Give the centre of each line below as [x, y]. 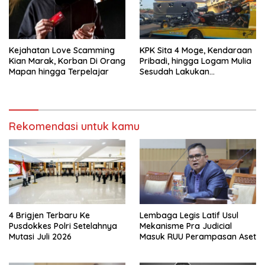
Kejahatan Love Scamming [62, 50]
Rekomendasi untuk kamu [74, 126]
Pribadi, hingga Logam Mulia [195, 61]
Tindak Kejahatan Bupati [189, 103]
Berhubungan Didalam [184, 93]
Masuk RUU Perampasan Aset [198, 237]
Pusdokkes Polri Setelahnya [63, 226]
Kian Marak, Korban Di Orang [67, 61]
